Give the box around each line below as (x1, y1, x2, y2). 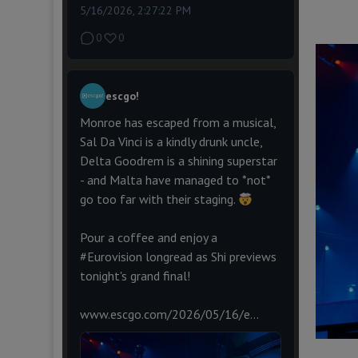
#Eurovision (79, 249, 142, 265)
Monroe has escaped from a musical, (79, 114, 276, 131)
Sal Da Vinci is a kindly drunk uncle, (79, 133, 262, 150)
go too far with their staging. (79, 191, 238, 208)
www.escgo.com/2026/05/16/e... (79, 306, 259, 323)
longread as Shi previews (141, 249, 276, 265)
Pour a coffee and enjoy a (79, 229, 217, 246)
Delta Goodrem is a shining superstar (79, 153, 277, 169)
